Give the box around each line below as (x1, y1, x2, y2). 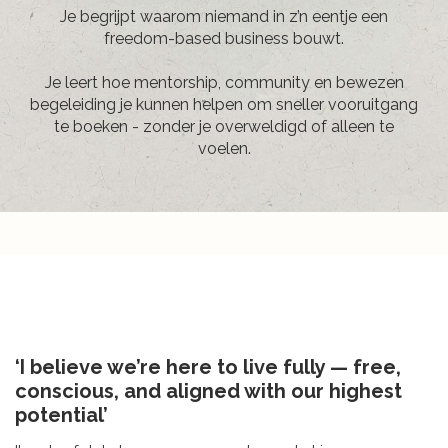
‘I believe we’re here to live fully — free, (15, 355, 401, 380)
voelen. (197, 139, 251, 159)
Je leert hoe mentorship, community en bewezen (44, 73, 404, 93)
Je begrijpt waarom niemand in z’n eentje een (60, 7, 388, 27)
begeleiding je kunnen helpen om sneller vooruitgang (30, 95, 418, 115)
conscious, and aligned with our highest (15, 379, 402, 404)
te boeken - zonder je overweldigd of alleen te (54, 117, 394, 137)
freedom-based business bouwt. (104, 29, 344, 49)
